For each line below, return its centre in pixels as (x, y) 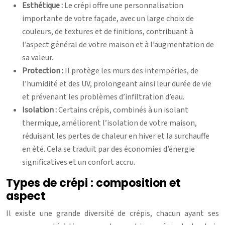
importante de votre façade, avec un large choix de (108, 18)
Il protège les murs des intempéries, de (132, 71)
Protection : (43, 71)
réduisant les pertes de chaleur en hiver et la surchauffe (116, 136)
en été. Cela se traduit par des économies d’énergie (108, 149)
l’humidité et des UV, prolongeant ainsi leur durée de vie (117, 84)
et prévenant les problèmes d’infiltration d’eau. (103, 97)
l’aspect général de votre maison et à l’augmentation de (118, 44)
